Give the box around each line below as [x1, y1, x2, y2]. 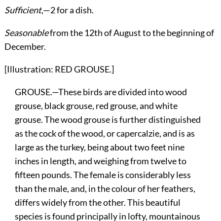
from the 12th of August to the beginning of [48, 27, 214, 38]
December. [4, 40, 46, 52]
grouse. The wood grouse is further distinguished [15, 113, 201, 125]
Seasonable [4, 27, 48, 38]
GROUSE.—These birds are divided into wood [15, 86, 187, 97]
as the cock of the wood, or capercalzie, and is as [15, 127, 195, 139]
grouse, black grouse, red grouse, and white [15, 100, 178, 111]
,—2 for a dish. [41, 4, 94, 15]
